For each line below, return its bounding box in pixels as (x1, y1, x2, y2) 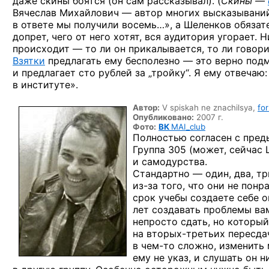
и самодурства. (133, 155, 207, 168)
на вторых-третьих (133, 227, 225, 240)
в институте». (13, 78, 78, 91)
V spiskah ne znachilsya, (160, 102, 258, 112)
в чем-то (133, 239, 175, 252)
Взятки (13, 54, 45, 67)
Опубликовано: (133, 112, 194, 122)
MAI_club (171, 121, 205, 131)
